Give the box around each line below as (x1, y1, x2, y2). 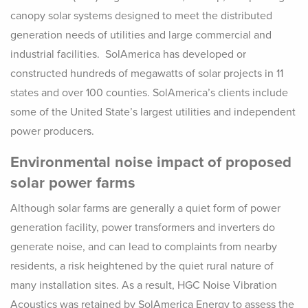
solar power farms (10, 174, 135, 192)
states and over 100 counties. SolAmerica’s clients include (10, 86, 288, 100)
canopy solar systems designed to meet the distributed (10, 9, 272, 23)
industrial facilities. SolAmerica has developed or (10, 47, 246, 62)
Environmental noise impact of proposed (10, 153, 291, 172)
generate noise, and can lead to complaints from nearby (10, 240, 277, 254)
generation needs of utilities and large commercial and (10, 28, 272, 43)
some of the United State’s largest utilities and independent (10, 105, 296, 120)
